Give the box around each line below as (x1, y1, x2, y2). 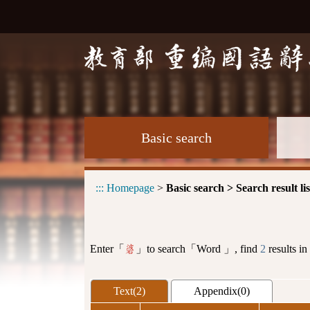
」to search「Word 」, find (136, 243, 260, 255)
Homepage (107, 182, 154, 194)
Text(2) (113, 285, 145, 297)
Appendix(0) (194, 285, 250, 297)
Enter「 (90, 243, 125, 255)
